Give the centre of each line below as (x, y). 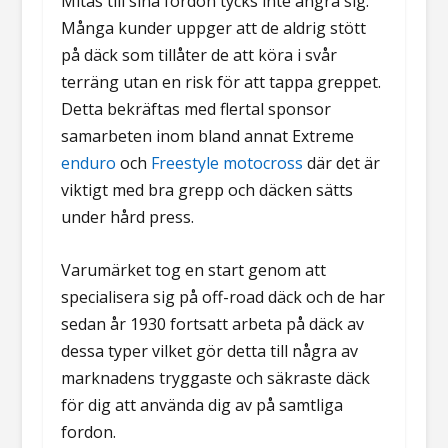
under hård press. (127, 217)
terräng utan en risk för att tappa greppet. (220, 82)
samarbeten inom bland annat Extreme (207, 136)
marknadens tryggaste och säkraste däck (215, 377)
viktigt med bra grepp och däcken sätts (206, 190)
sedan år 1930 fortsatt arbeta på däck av (212, 323)
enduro (88, 163)
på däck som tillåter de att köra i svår (198, 55)
